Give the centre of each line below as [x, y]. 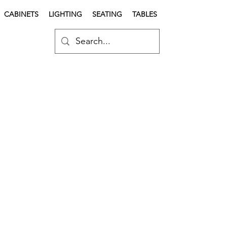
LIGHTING [65, 14]
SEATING [107, 14]
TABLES [145, 14]
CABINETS [21, 14]
